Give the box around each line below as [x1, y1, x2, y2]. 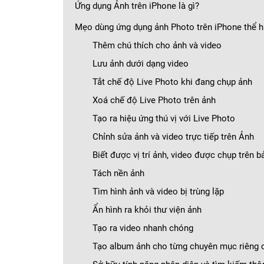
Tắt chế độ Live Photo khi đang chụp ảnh [93, 77, 252, 87]
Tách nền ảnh [93, 168, 144, 179]
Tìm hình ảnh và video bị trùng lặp [93, 186, 224, 197]
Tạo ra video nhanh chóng [93, 223, 193, 233]
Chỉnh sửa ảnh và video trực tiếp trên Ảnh [93, 131, 254, 142]
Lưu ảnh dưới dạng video [93, 58, 189, 69]
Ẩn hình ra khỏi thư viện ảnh [93, 204, 202, 215]
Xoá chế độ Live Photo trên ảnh [93, 95, 216, 105]
